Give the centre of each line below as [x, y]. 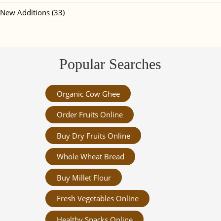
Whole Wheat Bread [90, 157]
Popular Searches [110, 64]
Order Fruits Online [90, 115]
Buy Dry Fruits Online [93, 135]
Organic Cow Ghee [88, 93]
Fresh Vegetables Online [97, 199]
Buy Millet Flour [84, 177]
